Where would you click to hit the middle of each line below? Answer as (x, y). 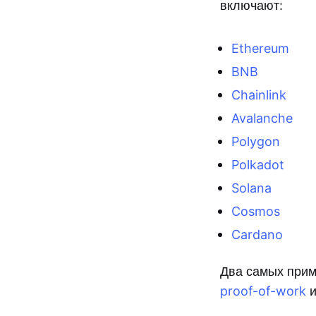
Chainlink (259, 95)
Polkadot (258, 165)
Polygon (256, 141)
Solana (251, 188)
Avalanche (262, 118)
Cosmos (256, 211)
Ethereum (260, 48)
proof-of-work (263, 291)
